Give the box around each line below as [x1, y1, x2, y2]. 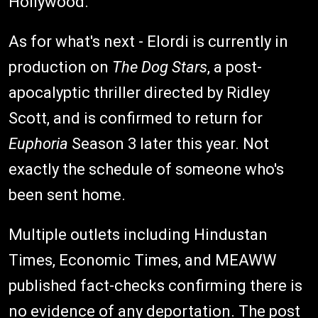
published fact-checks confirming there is [9, 277, 302, 295]
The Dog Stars [112, 58, 207, 77]
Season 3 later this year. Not [68, 135, 269, 153]
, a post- [207, 58, 262, 77]
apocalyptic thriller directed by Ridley [9, 84, 270, 102]
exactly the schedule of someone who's [9, 160, 284, 179]
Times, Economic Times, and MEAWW [9, 251, 277, 270]
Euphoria [9, 135, 68, 153]
